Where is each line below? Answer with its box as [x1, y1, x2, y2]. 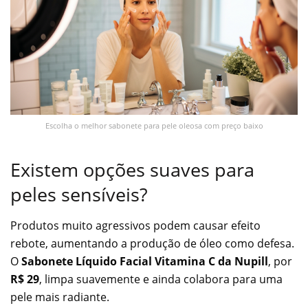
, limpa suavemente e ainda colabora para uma [39, 271, 283, 287]
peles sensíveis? [10, 181, 148, 208]
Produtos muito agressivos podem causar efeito [10, 217, 261, 233]
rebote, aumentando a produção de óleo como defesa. [10, 235, 294, 251]
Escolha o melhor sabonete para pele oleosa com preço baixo [45, 120, 263, 131]
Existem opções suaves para [10, 157, 254, 183]
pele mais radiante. [10, 289, 109, 305]
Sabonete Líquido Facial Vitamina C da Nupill [21, 253, 268, 269]
